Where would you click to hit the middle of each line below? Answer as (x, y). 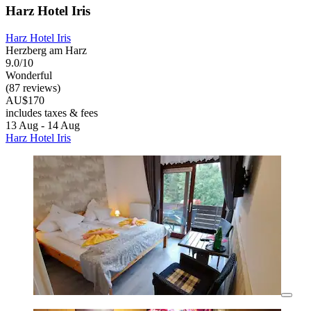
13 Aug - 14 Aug (43, 126)
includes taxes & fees (52, 113)
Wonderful (29, 76)
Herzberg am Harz (46, 51)
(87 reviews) (33, 88)
